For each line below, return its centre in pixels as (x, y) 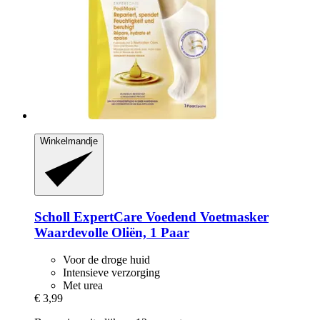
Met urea (83, 286)
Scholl (52, 216)
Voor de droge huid (106, 260)
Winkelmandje (69, 141)
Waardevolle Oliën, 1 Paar (112, 232)
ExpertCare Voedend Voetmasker (169, 216)
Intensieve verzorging (111, 273)
